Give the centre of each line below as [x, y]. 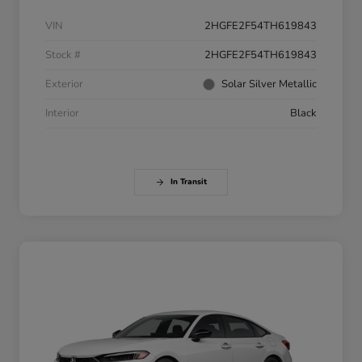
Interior [62, 114]
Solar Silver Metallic [269, 84]
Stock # [63, 55]
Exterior [64, 84]
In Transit [188, 182]
